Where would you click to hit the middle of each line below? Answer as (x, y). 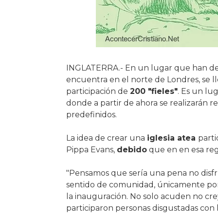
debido (132, 150)
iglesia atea (172, 138)
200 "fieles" (154, 91)
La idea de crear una (106, 138)
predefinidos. (91, 115)
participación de (98, 91)
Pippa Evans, (91, 150)
